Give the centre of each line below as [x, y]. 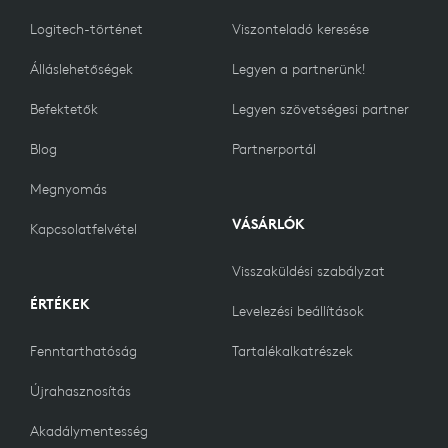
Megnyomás [68, 189]
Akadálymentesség [89, 431]
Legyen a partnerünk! [298, 69]
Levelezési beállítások [298, 311]
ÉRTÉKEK [60, 304]
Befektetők [64, 109]
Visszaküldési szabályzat [308, 271]
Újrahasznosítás [80, 391]
